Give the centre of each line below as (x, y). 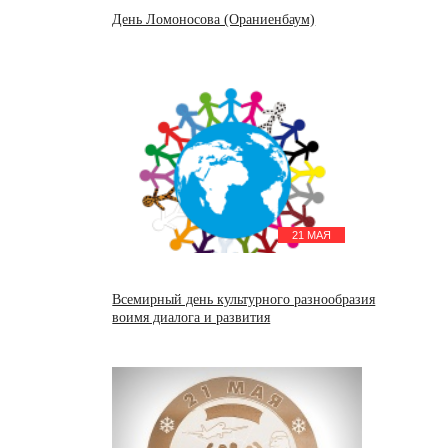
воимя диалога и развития (191, 317)
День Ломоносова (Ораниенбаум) (214, 19)
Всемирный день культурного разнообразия (244, 299)
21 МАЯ (312, 234)
